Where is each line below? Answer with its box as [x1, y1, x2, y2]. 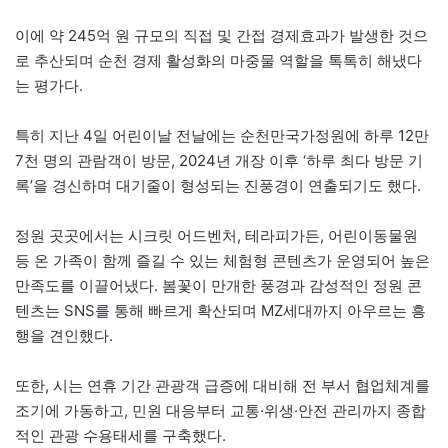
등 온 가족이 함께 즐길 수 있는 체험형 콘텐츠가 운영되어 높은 [15, 250, 430, 270]
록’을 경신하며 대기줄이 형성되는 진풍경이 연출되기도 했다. [15, 175, 421, 195]
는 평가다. [15, 75, 83, 95]
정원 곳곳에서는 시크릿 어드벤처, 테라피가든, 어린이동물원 [15, 225, 418, 245]
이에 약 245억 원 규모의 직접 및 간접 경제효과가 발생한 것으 [15, 25, 428, 45]
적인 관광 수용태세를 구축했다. [15, 425, 226, 445]
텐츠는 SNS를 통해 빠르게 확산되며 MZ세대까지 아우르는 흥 [15, 300, 426, 320]
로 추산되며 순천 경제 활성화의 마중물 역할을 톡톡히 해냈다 [15, 50, 422, 70]
